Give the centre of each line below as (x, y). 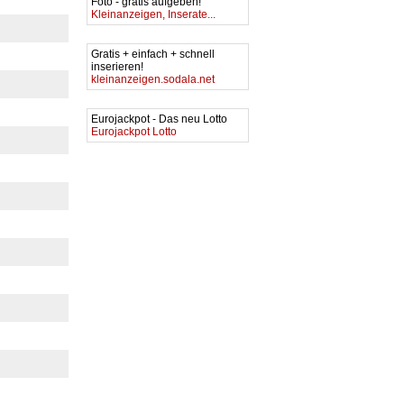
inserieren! (119, 67)
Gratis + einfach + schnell (153, 54)
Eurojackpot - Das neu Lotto (161, 119)
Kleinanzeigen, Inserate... (153, 14)
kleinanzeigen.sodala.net (153, 79)
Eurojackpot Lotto (134, 132)
